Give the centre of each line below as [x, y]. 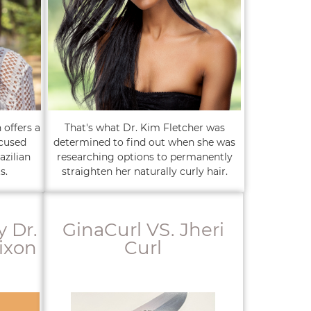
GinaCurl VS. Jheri [143, 230]
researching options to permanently [144, 157]
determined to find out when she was [144, 142]
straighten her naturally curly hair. [144, 171]
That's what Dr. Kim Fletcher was [144, 128]
